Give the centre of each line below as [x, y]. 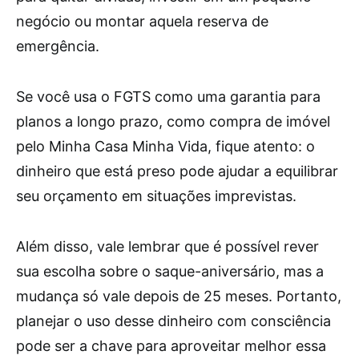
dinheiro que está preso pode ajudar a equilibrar [177, 171]
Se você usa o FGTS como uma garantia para [168, 97]
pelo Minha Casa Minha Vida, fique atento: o [165, 146]
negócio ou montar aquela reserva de [142, 21]
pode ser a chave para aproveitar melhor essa [171, 346]
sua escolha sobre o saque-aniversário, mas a [170, 271]
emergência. [58, 46]
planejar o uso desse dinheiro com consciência [173, 321]
